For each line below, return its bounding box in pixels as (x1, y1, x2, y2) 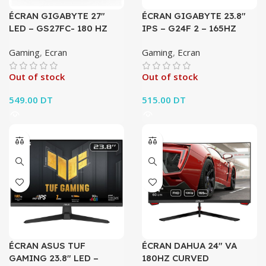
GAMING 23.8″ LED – (9, 252, 99, 264)
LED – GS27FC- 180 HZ (9, 23, 107, 34)
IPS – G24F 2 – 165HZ (142, 23, 236, 34)
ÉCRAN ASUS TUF (9, 240, 85, 251)
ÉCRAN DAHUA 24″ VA (142, 240, 237, 251)
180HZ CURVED (142, 252, 209, 264)
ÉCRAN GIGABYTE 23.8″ (142, 10, 246, 21)
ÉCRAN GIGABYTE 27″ (9, 10, 105, 21)
